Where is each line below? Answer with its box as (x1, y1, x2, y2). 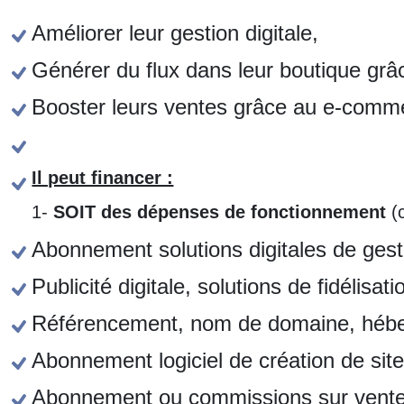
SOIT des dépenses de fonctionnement (53, 201, 387, 222)
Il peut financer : (32, 167, 174, 188)
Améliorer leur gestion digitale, (32, 20, 319, 45)
